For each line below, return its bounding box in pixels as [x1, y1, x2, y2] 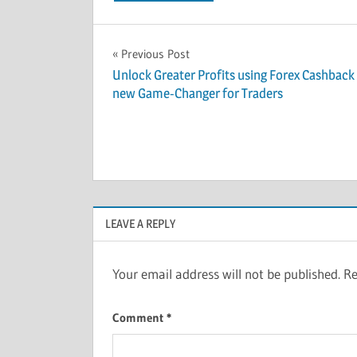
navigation [112, 75, 214, 103]
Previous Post [121, 45, 190, 61]
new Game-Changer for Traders [112, 85, 283, 102]
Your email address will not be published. [112, 265, 340, 282]
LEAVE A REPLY [105, 215, 175, 231]
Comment [112, 310, 167, 326]
